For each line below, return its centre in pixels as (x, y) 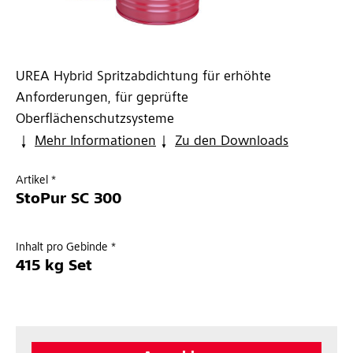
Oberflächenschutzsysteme (95, 120)
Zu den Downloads (232, 142)
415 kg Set (54, 268)
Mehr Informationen (95, 142)
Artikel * (36, 181)
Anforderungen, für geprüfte (102, 99)
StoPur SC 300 (69, 201)
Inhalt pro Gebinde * (66, 248)
